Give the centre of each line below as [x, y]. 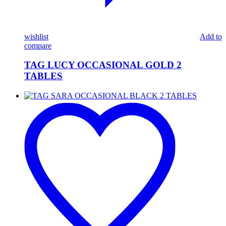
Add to [211, 36]
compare [38, 45]
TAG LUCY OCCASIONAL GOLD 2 [103, 65]
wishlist [36, 36]
